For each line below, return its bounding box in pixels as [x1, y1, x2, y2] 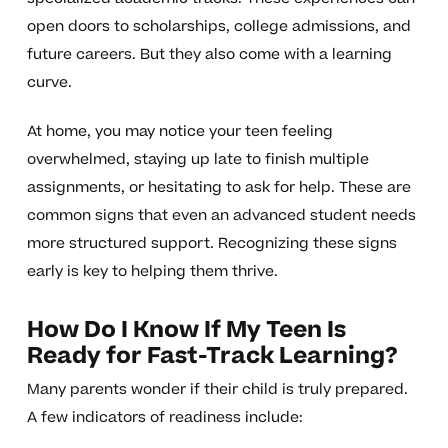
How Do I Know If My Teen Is [26, 314, 346, 347]
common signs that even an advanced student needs [26, 205, 416, 227]
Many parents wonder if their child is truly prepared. [26, 379, 408, 401]
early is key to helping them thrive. [26, 261, 278, 283]
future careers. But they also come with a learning [26, 44, 392, 66]
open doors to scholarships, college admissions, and [26, 16, 411, 38]
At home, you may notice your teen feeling [26, 121, 333, 143]
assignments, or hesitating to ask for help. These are [26, 177, 411, 199]
